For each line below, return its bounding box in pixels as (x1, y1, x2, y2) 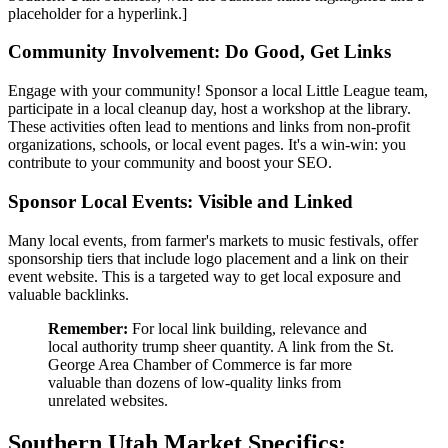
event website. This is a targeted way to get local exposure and (8, 267, 401, 285)
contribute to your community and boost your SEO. (8, 154, 332, 172)
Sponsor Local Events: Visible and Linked (8, 190, 353, 212)
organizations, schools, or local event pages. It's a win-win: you (8, 136, 406, 154)
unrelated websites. (48, 391, 168, 409)
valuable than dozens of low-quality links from (48, 373, 341, 391)
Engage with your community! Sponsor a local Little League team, (8, 82, 428, 100)
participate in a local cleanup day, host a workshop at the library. (8, 100, 411, 118)
